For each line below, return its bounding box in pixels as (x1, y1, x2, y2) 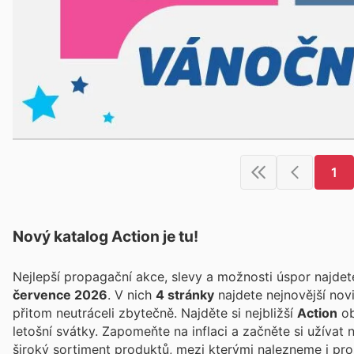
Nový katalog (13, 226, 111, 246)
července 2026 (13, 286, 107, 303)
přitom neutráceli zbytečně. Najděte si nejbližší (13, 304, 297, 321)
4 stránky (156, 286, 214, 303)
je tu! (160, 226, 198, 246)
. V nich (115, 286, 156, 303)
